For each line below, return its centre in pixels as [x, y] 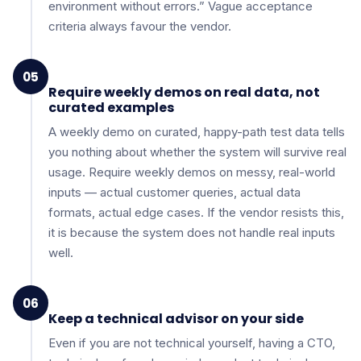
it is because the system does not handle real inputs [192, 232]
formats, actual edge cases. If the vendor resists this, [196, 212]
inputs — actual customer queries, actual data [174, 192]
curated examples [111, 108]
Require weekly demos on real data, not [184, 92]
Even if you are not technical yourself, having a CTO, [192, 343]
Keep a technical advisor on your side [176, 319]
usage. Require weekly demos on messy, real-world [192, 172]
